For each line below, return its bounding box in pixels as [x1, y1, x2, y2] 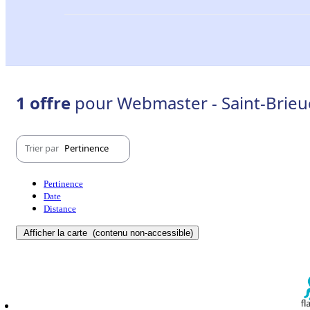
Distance [44, 203, 76, 214]
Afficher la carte [24, 227, 90, 238]
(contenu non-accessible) [90, 227, 193, 238]
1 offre [16, 91, 75, 114]
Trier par [25, 142, 61, 155]
